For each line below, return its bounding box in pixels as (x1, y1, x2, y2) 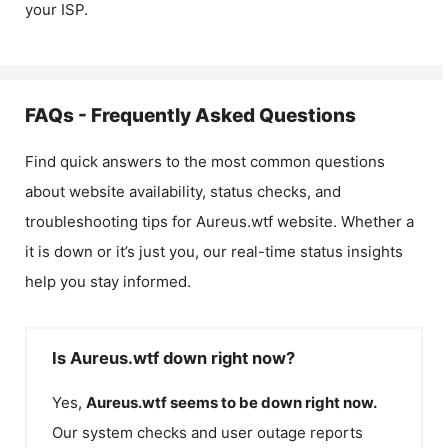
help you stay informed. (25, 272, 191, 291)
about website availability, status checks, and (25, 182, 341, 201)
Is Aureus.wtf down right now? (52, 348, 295, 368)
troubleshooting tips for (25, 212, 196, 231)
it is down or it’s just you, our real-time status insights (25, 242, 403, 261)
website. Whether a (273, 212, 414, 231)
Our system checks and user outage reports (52, 423, 363, 442)
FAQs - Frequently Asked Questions (25, 104, 356, 127)
